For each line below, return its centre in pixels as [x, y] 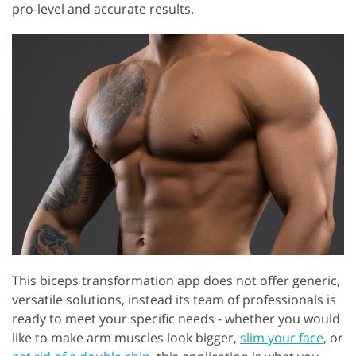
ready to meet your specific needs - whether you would [176, 319]
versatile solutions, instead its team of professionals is [174, 300]
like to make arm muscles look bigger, [126, 338]
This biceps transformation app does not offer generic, [176, 281]
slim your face [282, 338]
